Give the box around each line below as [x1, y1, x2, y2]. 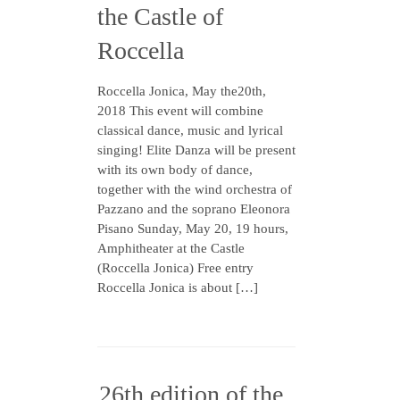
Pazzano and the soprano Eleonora [97, 202, 290, 216]
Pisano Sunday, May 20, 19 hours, [97, 221, 288, 236]
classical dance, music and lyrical [97, 123, 283, 137]
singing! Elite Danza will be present [97, 143, 296, 157]
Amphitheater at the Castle [97, 241, 245, 255]
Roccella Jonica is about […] [97, 280, 258, 295]
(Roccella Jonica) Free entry [97, 261, 254, 275]
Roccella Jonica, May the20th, [97, 84, 266, 98]
